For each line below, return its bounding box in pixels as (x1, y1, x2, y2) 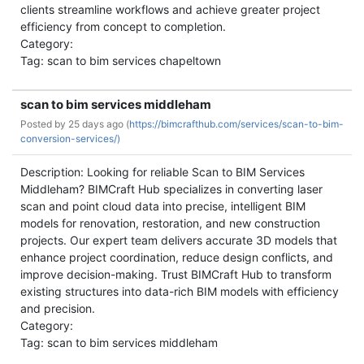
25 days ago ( (68, 118, 129, 130)
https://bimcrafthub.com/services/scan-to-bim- (129, 118, 344, 130)
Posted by (20, 118, 68, 130)
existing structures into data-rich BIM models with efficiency (20, 284, 339, 298)
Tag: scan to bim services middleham (20, 336, 218, 349)
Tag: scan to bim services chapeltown (20, 54, 221, 67)
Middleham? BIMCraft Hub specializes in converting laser (20, 182, 323, 196)
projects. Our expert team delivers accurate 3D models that (20, 233, 337, 247)
